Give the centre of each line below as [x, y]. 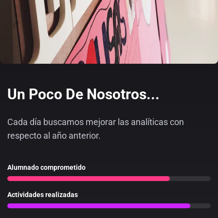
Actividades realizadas [43, 195]
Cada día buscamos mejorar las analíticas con [96, 122]
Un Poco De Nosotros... [83, 94]
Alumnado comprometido [46, 167]
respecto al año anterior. [54, 136]
